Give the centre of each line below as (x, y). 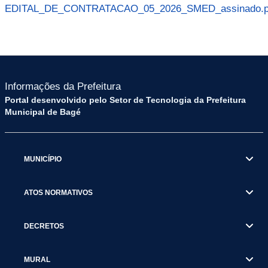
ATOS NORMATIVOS (58, 192)
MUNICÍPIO (43, 159)
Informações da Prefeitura (63, 86)
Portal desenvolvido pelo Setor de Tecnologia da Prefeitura (125, 100)
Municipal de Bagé (43, 112)
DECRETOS (44, 226)
